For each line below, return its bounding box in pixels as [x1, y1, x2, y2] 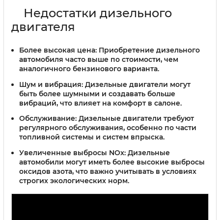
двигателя [11, 19, 75, 34]
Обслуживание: [19, 114, 77, 123]
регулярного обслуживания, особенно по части [19, 123, 196, 133]
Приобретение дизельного [97, 45, 200, 55]
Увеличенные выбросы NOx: [19, 148, 126, 158]
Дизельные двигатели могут [83, 80, 191, 89]
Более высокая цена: [19, 45, 97, 55]
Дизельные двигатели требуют [77, 114, 194, 123]
